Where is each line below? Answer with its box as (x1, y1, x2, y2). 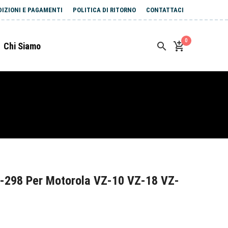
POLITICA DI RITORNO (73, 6, 136, 14)
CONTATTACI (146, 6, 184, 14)
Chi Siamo (4, 41, 41, 51)
